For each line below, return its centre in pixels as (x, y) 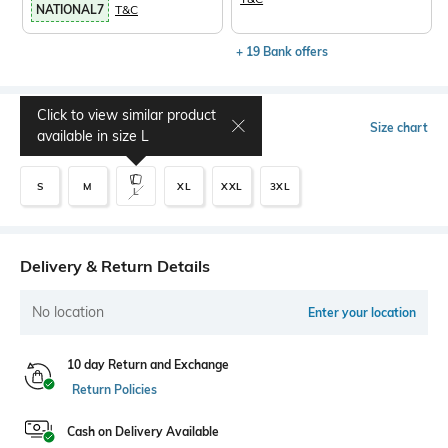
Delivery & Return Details (115, 266)
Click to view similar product (126, 115)
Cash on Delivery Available (143, 431)
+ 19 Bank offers (282, 51)
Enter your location (362, 312)
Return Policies (114, 389)
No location (68, 312)
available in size (89, 136)
